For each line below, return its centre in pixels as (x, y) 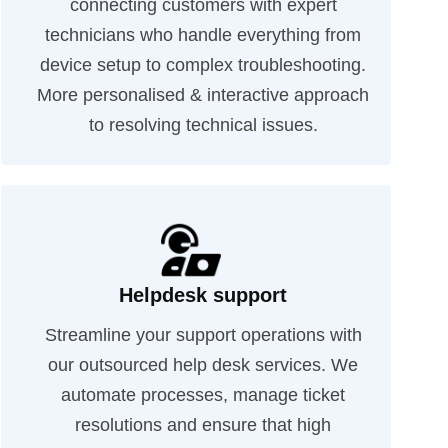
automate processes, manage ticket (203, 395)
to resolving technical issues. (203, 125)
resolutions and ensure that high (203, 425)
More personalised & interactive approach (203, 95)
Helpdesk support (203, 295)
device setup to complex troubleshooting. (203, 65)
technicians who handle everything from (203, 35)
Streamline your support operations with (203, 335)
